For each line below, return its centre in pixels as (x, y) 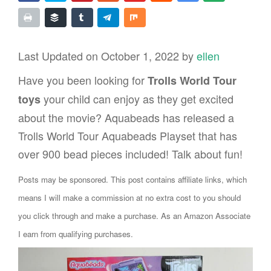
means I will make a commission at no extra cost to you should (129, 197)
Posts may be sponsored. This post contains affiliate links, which (132, 179)
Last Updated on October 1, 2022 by (107, 55)
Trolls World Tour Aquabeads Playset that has (128, 135)
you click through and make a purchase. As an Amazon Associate (134, 215)
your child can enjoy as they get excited (137, 98)
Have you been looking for (83, 80)
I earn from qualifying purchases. (76, 233)
